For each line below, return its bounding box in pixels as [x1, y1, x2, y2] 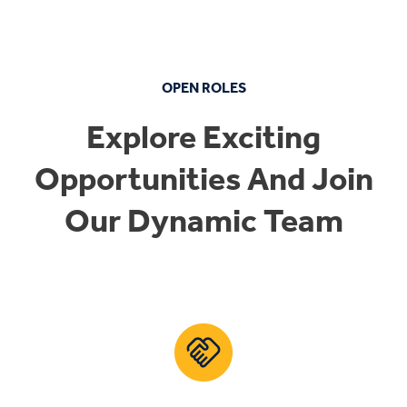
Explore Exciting [86, 117, 321, 156]
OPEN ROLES [161, 78, 246, 96]
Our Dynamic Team [64, 201, 343, 240]
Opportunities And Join [34, 159, 373, 198]
